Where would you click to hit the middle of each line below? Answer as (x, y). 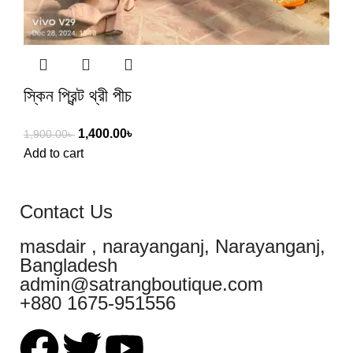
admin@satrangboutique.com (141, 284)
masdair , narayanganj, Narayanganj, (173, 246)
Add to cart (54, 153)
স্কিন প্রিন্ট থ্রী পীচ (78, 95)
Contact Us (66, 211)
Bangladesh (69, 265)
